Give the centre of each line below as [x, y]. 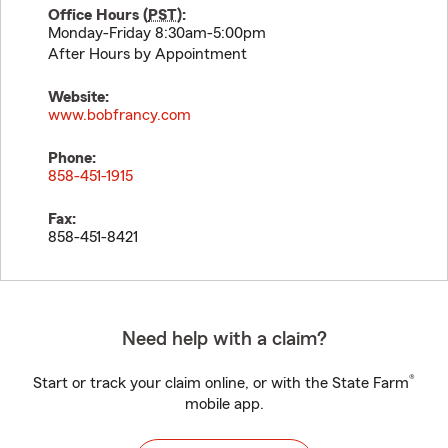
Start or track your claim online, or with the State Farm [221, 383]
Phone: [72, 158]
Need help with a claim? [224, 339]
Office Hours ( [98, 15]
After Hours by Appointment [147, 54]
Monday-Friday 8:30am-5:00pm [157, 33]
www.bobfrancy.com [119, 115]
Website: [78, 97]
